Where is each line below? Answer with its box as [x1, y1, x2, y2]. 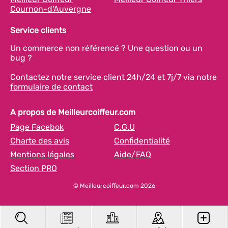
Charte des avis [10, 136, 69, 146]
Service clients [10, 25, 66, 35]
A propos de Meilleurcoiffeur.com [10, 107, 135, 117]
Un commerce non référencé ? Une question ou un [10, 43, 203, 53]
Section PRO [10, 163, 57, 173]
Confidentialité [114, 136, 170, 146]
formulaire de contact [10, 82, 93, 92]
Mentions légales [10, 150, 74, 159]
